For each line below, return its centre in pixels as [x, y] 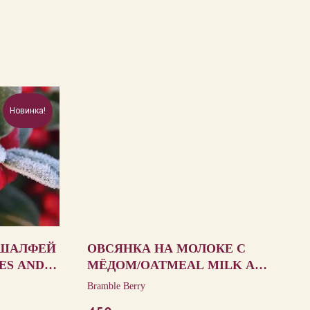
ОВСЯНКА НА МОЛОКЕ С [166, 249]
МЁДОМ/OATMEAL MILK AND [180, 265]
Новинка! [28, 110]
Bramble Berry [116, 286]
